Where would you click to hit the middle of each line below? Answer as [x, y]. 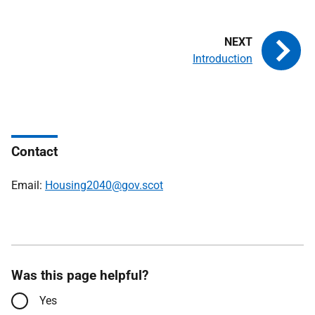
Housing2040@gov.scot [104, 185]
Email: [28, 185]
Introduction [223, 59]
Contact [34, 152]
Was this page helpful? [80, 275]
